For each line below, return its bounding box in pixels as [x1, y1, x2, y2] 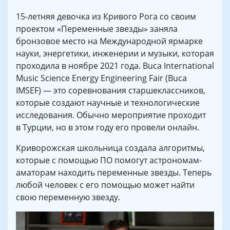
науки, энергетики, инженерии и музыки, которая [16, 48, 214, 60]
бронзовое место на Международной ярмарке [16, 35, 203, 47]
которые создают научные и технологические [16, 97, 200, 109]
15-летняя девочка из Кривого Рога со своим [16, 11, 196, 23]
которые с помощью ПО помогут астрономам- [16, 155, 202, 166]
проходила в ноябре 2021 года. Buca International [16, 60, 214, 72]
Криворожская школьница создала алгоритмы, [16, 142, 205, 154]
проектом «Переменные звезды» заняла [16, 23, 178, 35]
